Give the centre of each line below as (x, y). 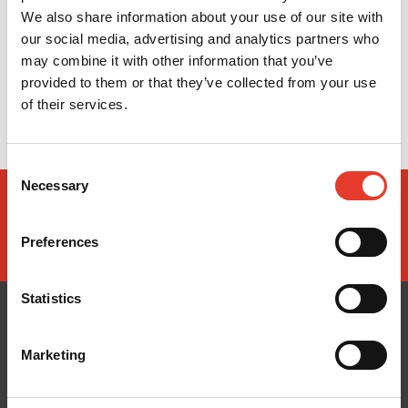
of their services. (74, 104)
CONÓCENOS (102, 375)
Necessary (55, 185)
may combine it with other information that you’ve (177, 61)
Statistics (51, 298)
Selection (34, 189)
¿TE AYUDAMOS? (306, 375)
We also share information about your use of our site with (202, 17)
